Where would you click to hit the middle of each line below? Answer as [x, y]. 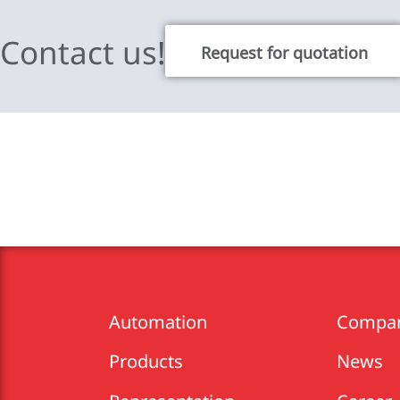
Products [146, 362]
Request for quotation [284, 50]
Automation [158, 321]
